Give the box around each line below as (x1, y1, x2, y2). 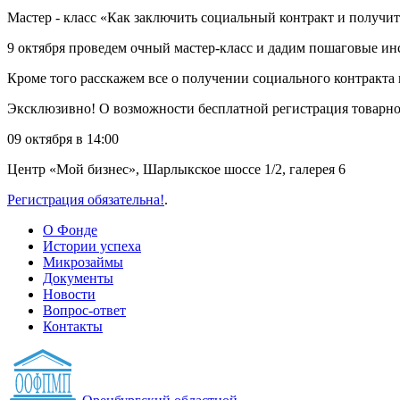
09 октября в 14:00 (7, 130, 119, 146)
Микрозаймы (43, 254, 123, 270)
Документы (43, 270, 113, 286)
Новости (43, 286, 96, 302)
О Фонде (43, 221, 97, 237)
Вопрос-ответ (43, 302, 126, 318)
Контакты (43, 318, 103, 334)
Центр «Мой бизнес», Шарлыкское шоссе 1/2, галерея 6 (7, 161, 346, 177)
